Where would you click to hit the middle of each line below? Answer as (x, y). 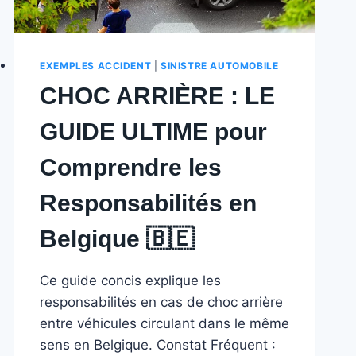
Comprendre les (131, 167)
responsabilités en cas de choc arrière (162, 302)
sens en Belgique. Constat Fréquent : (158, 344)
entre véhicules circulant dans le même (165, 323)
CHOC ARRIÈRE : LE (158, 95)
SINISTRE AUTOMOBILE (220, 65)
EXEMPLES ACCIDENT (96, 65)
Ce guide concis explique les (131, 280)
